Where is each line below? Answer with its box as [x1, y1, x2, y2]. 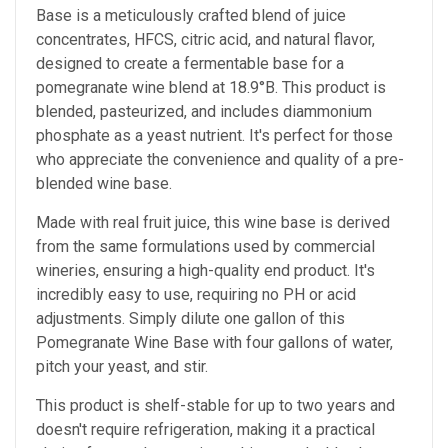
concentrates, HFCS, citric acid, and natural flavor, [36, 30, 375, 50]
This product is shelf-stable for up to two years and [36, 396, 395, 416]
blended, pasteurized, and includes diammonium [36, 102, 372, 122]
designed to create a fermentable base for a [36, 54, 344, 74]
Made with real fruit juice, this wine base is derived [36, 213, 390, 233]
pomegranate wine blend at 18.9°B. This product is [36, 78, 386, 98]
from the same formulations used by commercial [36, 237, 375, 257]
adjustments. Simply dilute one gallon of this [36, 309, 345, 329]
